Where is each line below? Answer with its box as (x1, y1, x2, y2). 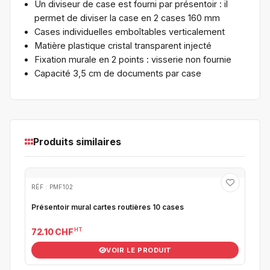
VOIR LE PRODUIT (106, 246, 172, 254)
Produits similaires (33, 136, 121, 148)
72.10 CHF (31, 227, 74, 237)
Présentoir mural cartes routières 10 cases (31, 202, 184, 212)
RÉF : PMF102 (31, 183, 74, 190)
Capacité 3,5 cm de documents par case (34, 67, 201, 78)
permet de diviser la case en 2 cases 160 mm (34, 12, 220, 23)
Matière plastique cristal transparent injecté (34, 40, 212, 51)
